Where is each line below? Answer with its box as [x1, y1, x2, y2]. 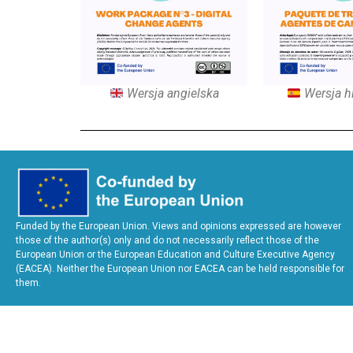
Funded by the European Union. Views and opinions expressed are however [16, 221, 341, 232]
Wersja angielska [123, 86, 219, 102]
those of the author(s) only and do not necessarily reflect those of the [16, 235, 319, 247]
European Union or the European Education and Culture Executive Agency [16, 249, 335, 261]
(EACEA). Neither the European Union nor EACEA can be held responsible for [16, 263, 344, 275]
